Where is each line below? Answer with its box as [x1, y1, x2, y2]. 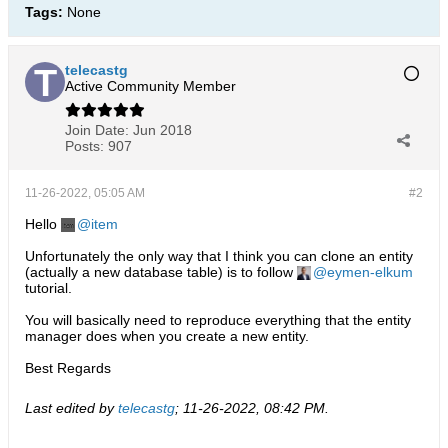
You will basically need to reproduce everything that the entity [25, 312, 411, 328]
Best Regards [25, 360, 111, 376]
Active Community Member [65, 78, 236, 94]
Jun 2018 [133, 122, 192, 138]
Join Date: [65, 122, 129, 138]
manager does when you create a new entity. [25, 328, 309, 344]
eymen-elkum [327, 264, 413, 280]
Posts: [65, 138, 104, 154]
